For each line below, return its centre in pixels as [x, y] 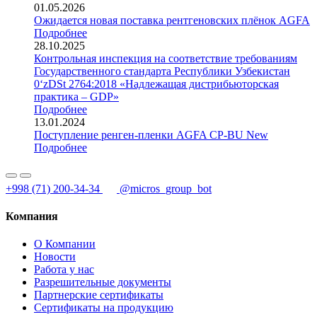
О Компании [65, 244]
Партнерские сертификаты [99, 295]
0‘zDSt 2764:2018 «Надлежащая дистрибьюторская [156, 83]
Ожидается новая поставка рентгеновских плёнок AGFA [172, 20]
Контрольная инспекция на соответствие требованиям [166, 58]
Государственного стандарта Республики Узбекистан [162, 71]
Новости [55, 257]
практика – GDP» [76, 96]
